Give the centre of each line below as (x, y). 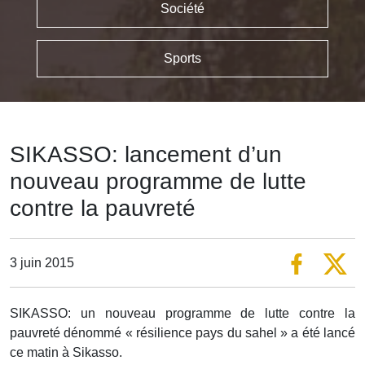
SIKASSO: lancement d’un (146, 155)
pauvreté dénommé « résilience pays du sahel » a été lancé (182, 333)
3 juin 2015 (42, 262)
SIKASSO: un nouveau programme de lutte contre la (182, 314)
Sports (182, 59)
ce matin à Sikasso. (66, 353)
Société (182, 9)
